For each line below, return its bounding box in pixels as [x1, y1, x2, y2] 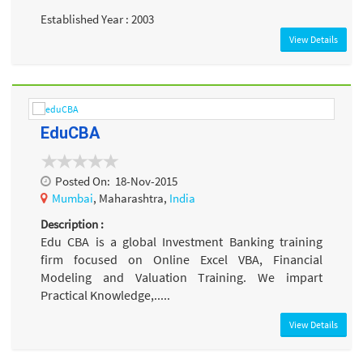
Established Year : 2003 [41, 11, 154, 27]
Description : [41, 216, 104, 232]
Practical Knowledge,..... [41, 286, 170, 303]
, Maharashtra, [93, 190, 169, 207]
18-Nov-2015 [115, 173, 177, 190]
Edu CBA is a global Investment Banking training [41, 233, 322, 250]
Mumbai [52, 190, 93, 207]
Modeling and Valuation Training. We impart [41, 268, 322, 285]
